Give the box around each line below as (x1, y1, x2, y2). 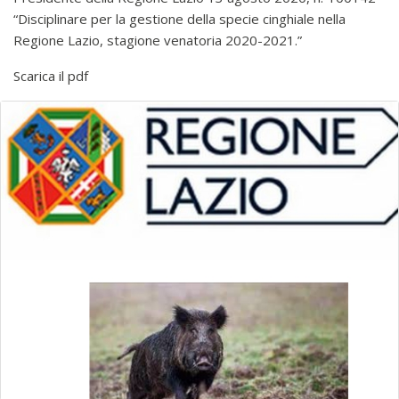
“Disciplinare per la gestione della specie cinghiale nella (13, 10, 346, 28)
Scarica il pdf (13, 67, 92, 85)
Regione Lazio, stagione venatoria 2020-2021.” (13, 31, 302, 49)
